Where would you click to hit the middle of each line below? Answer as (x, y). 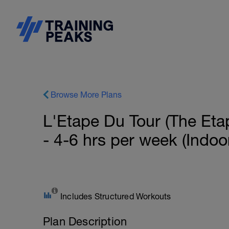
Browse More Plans (86, 95)
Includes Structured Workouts (116, 196)
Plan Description (85, 221)
